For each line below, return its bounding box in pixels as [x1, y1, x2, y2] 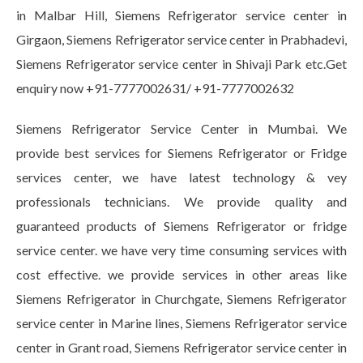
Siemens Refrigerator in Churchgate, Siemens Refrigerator [16, 291, 347, 306]
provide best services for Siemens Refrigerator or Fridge [16, 145, 347, 160]
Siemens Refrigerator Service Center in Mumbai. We [16, 121, 347, 136]
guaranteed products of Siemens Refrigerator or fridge [16, 218, 347, 233]
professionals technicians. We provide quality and [16, 194, 347, 209]
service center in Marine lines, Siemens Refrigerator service [16, 315, 347, 331]
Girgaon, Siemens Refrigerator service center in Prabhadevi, [16, 32, 347, 47]
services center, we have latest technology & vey [16, 169, 347, 185]
